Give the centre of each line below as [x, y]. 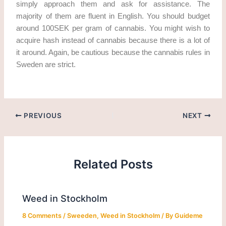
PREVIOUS [42, 116]
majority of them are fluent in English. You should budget [113, 16]
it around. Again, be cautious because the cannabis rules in [113, 52]
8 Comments [42, 216]
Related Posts [113, 164]
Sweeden [82, 216]
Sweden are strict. [46, 64]
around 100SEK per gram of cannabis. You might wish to [113, 28]
